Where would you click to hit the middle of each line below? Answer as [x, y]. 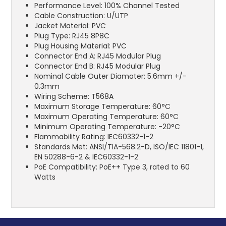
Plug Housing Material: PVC [81, 46]
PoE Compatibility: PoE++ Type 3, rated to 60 [112, 167]
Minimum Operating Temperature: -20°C [107, 127]
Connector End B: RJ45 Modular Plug [98, 66]
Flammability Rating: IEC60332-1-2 [94, 137]
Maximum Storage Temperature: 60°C [103, 107]
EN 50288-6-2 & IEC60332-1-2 [87, 157]
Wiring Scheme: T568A [74, 97]
